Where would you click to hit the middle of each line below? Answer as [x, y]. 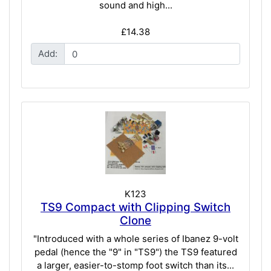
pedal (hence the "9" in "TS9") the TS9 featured [135, 252]
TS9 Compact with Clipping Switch [135, 207]
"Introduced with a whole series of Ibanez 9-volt [135, 238]
